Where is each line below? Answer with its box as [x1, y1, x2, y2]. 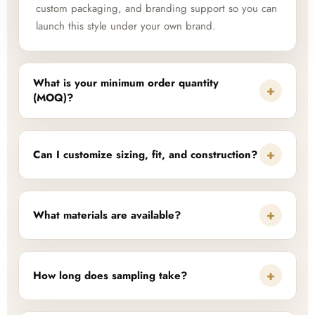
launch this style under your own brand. [36, 18, 216, 34]
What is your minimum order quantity [33, 75, 219, 91]
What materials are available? [33, 207, 181, 223]
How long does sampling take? [33, 267, 187, 283]
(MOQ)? [33, 90, 73, 106]
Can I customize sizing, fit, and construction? [33, 146, 257, 162]
